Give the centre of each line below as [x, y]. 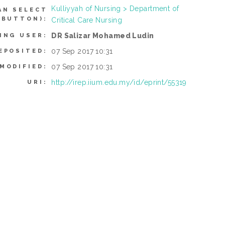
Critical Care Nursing [87, 20]
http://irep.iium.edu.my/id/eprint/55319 [119, 83]
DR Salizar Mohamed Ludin [103, 36]
